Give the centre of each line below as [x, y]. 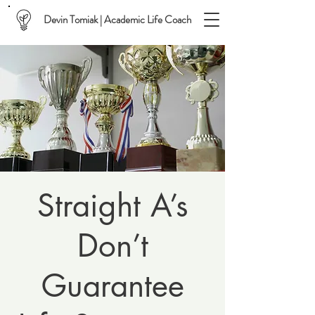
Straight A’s [112, 205]
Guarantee [112, 285]
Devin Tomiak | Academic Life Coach [117, 20]
